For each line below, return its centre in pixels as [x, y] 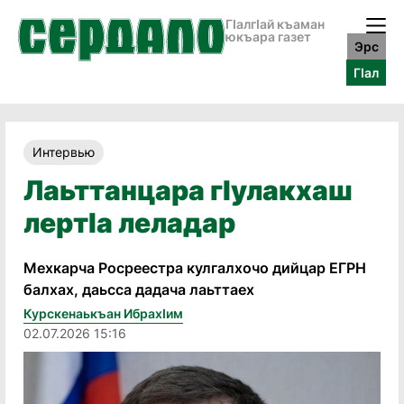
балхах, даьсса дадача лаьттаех [139, 289]
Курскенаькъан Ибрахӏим [103, 313]
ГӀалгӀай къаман [275, 24]
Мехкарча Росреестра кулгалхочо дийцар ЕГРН [195, 268]
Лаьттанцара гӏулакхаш [188, 190]
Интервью [64, 152]
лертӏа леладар [129, 223]
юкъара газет [268, 37]
